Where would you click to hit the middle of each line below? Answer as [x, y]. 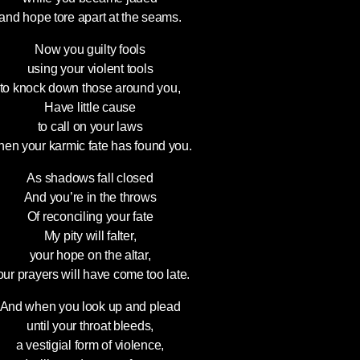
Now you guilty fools [90, 49]
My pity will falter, [90, 236]
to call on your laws [90, 127]
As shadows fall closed [90, 178]
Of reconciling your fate [90, 217]
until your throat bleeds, [90, 326]
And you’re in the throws [90, 197]
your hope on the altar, [90, 255]
